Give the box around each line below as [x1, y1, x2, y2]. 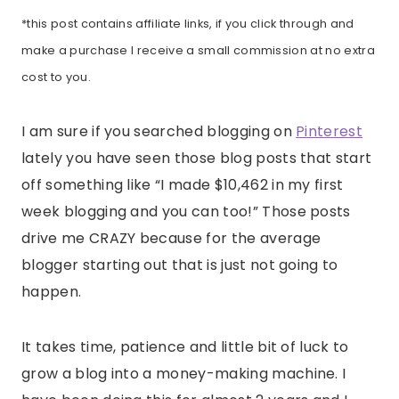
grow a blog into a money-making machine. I [21, 363, 346, 385]
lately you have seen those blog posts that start [21, 148, 372, 169]
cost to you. [21, 69, 94, 85]
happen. [21, 281, 82, 303]
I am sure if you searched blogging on [21, 121, 297, 142]
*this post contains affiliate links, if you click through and [21, 16, 354, 32]
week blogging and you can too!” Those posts [21, 201, 351, 223]
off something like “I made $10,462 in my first [21, 175, 344, 196]
